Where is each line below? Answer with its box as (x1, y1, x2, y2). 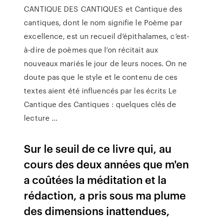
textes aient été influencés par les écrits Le (24, 85, 177, 96)
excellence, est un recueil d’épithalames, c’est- (24, 31, 190, 41)
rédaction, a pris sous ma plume (24, 187, 186, 202)
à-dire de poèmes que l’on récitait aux (24, 44, 159, 55)
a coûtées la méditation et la (24, 172, 167, 187)
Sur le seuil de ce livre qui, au (24, 141, 172, 156)
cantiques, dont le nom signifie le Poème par (24, 17, 182, 28)
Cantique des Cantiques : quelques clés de (24, 99, 177, 109)
